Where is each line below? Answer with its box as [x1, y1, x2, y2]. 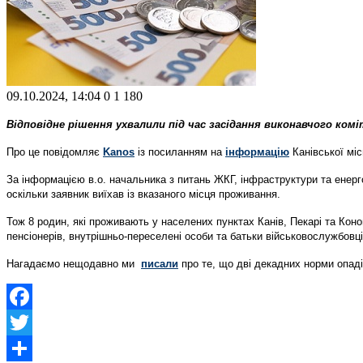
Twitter [6, 340, 43, 355]
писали [141, 257, 178, 270]
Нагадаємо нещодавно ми [6, 257, 141, 270]
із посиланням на [138, 145, 225, 158]
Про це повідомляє [6, 145, 103, 158]
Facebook [6, 314, 57, 329]
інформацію [225, 145, 289, 158]
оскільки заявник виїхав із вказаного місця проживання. [6, 187, 280, 200]
